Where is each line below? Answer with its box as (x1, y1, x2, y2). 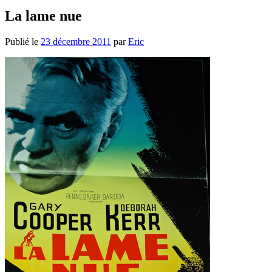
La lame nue (5, 7, 82, 24)
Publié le (5, 36, 41, 47)
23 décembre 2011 (41, 36, 111, 47)
